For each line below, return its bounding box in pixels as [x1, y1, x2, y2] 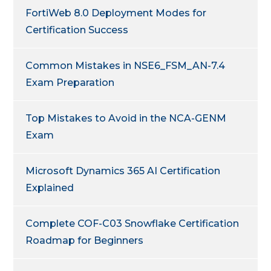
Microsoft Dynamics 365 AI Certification [25, 165, 221, 177]
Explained [25, 181, 74, 194]
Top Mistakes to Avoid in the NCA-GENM [25, 112, 227, 124]
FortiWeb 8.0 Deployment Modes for [25, 7, 207, 19]
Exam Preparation [25, 76, 115, 88]
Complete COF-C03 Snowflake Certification [25, 217, 240, 229]
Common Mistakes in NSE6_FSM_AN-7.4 [25, 59, 226, 71]
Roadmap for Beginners [25, 234, 144, 246]
